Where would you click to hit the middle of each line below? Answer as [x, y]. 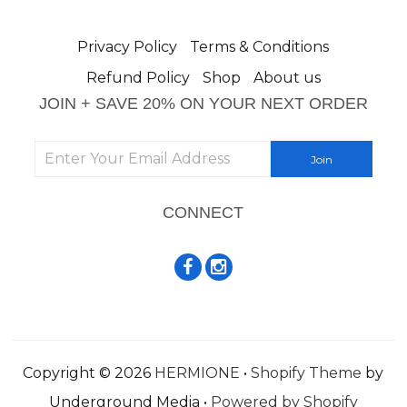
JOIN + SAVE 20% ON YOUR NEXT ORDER [203, 104]
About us [287, 78]
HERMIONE [198, 373]
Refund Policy [138, 78]
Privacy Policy [128, 47]
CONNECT [203, 213]
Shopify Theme [307, 373]
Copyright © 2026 [89, 373]
